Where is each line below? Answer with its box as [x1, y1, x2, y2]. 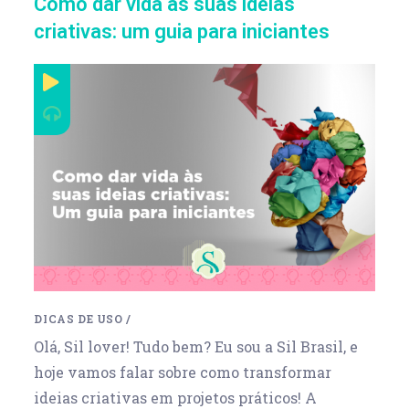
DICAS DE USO [34, 310, 123, 326]
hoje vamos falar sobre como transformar [34, 362, 332, 382]
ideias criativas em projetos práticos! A [34, 387, 318, 407]
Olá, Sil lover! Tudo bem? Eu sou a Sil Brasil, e [34, 336, 359, 356]
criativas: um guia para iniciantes [34, 20, 330, 43]
